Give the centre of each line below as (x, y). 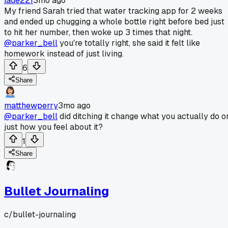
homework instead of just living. (64, 53)
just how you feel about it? (53, 127)
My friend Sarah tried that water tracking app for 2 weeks (113, 11)
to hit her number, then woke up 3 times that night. (98, 32)
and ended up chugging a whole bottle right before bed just (114, 21)
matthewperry (31, 105)
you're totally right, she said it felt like (129, 43)
